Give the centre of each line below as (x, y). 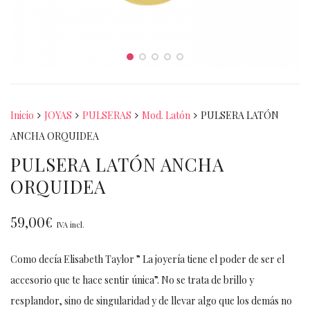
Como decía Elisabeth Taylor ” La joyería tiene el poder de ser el (147, 259)
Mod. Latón (166, 115)
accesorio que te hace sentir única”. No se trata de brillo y (132, 280)
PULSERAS (107, 115)
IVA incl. (71, 225)
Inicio (22, 115)
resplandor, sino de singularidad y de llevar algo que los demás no (151, 301)
